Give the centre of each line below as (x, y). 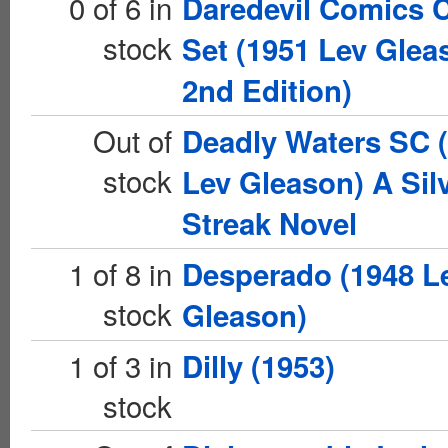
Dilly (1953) (258, 366)
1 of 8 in (120, 273)
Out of (132, 140)
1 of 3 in (120, 365)
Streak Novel (269, 223)
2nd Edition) (267, 90)
